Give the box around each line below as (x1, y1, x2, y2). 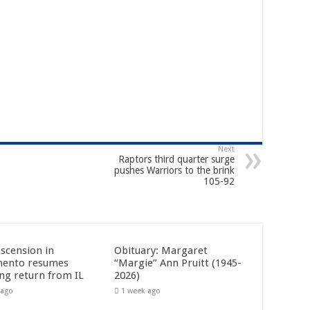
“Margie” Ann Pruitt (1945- (113, 256, 241, 269)
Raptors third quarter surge (118, 153, 235, 165)
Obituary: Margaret (113, 244, 208, 257)
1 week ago (120, 286, 161, 295)
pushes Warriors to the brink (114, 164, 235, 176)
